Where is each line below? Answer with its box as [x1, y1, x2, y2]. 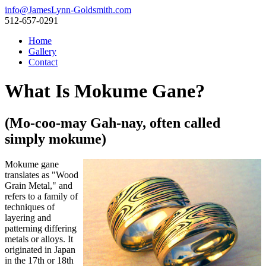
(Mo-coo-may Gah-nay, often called [5, 115, 220, 131]
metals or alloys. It [5, 233, 73, 244]
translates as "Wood [5, 169, 78, 180]
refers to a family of [5, 191, 78, 201]
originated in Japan [5, 244, 75, 255]
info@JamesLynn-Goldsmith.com [5, 5, 131, 15]
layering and [5, 212, 51, 223]
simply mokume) [5, 131, 106, 147]
